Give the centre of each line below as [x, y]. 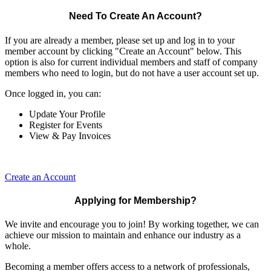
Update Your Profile [67, 114]
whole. [18, 246]
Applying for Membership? [135, 200]
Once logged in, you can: [53, 93]
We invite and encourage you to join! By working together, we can [132, 224]
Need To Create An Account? [135, 16]
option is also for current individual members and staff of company [131, 62]
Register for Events [66, 125]
